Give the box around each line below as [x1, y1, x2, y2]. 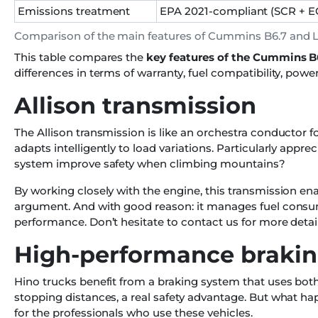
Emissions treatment [18, 4, 131, 18]
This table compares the [14, 50, 147, 65]
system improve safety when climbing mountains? [14, 157, 285, 171]
